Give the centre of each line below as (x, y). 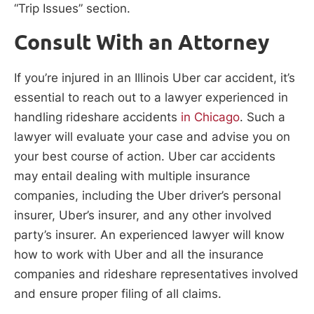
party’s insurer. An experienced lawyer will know (149, 235)
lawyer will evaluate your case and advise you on (152, 137)
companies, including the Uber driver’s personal (148, 196)
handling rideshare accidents (96, 117)
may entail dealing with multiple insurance (132, 176)
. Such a (262, 117)
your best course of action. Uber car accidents (145, 157)
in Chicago (209, 117)
